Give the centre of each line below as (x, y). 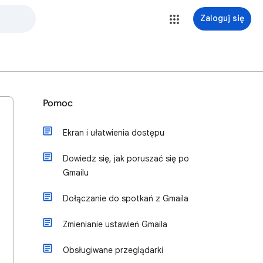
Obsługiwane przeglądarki (113, 250)
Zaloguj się (222, 18)
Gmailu (76, 173)
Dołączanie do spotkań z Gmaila (126, 198)
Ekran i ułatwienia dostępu (114, 133)
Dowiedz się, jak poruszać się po (126, 159)
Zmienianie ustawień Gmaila (115, 224)
